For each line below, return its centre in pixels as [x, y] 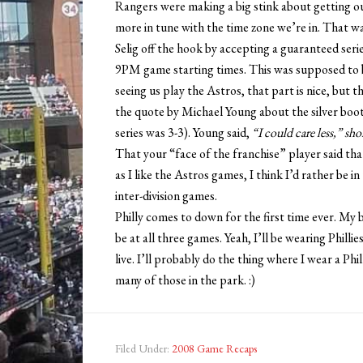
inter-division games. [166, 196]
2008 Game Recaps [214, 349]
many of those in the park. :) [185, 280]
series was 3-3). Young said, [184, 133]
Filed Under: [143, 349]
